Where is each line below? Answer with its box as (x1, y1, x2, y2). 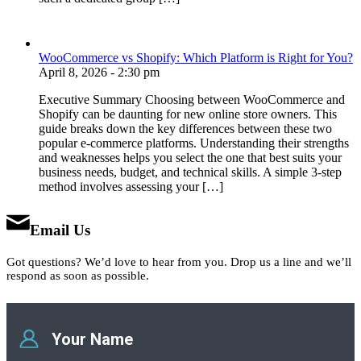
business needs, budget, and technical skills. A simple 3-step (39, 165, 342, 180)
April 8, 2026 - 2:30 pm (39, 65, 160, 80)
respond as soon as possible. (6, 268, 149, 282)
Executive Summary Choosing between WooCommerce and (39, 93, 345, 107)
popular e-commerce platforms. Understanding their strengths (39, 136, 349, 151)
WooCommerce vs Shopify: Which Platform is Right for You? (39, 51, 353, 65)
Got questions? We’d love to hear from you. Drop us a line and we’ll (6, 255, 351, 268)
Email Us (30, 222, 90, 239)
